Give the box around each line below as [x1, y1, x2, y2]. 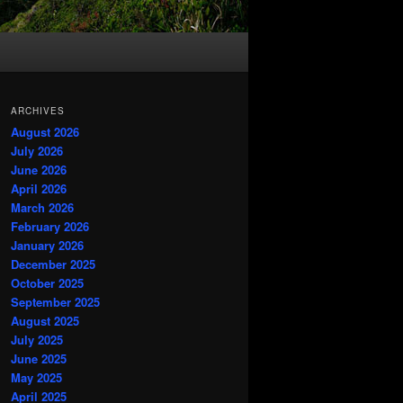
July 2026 [11, 142, 63, 160]
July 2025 [11, 331, 63, 349]
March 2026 [11, 199, 74, 217]
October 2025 [11, 274, 84, 292]
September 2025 [11, 293, 100, 311]
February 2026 [11, 218, 89, 236]
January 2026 [11, 237, 84, 255]
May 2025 [11, 369, 62, 387]
